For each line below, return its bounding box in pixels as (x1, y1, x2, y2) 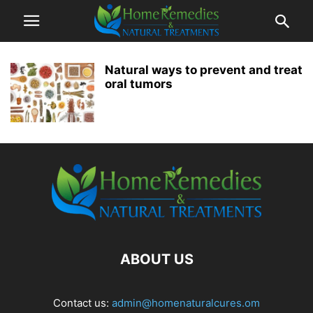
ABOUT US (119, 251, 194, 268)
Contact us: (53, 296, 112, 310)
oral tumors (105, 77, 173, 91)
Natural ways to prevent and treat (105, 63, 303, 77)
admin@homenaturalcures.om (112, 296, 260, 310)
